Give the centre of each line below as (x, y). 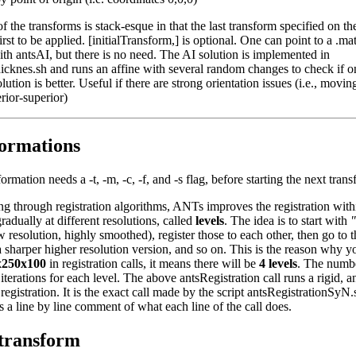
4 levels (278, 263)
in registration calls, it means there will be (153, 263)
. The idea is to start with (287, 220)
